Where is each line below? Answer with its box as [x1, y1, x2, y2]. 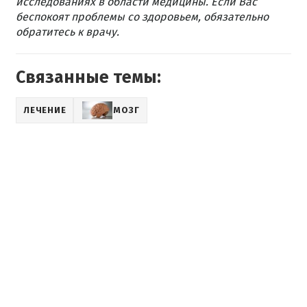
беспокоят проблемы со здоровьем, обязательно [16, 10, 269, 23]
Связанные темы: [16, 67, 161, 88]
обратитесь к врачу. [16, 25, 119, 38]
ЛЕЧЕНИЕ [23, 105, 66, 115]
